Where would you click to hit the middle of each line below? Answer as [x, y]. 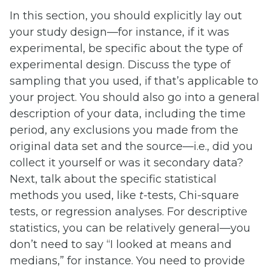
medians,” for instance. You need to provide [127, 261]
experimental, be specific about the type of [126, 49]
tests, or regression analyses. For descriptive [129, 212]
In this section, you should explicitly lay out [126, 16]
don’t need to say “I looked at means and [121, 245]
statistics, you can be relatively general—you [130, 228]
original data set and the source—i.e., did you [131, 147]
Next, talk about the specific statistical [113, 179]
